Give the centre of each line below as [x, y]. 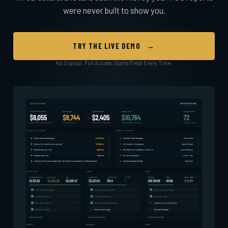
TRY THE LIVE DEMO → [114, 46]
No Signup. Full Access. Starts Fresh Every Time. [114, 63]
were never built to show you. [114, 10]
